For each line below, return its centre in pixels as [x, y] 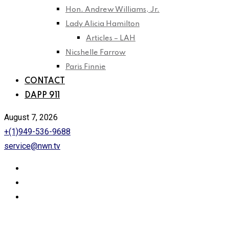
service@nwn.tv [32, 146]
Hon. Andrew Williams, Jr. [112, 10]
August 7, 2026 [31, 117]
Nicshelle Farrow [96, 53]
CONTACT [45, 81]
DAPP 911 [42, 96]
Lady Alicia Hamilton [102, 24]
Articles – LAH [111, 38]
